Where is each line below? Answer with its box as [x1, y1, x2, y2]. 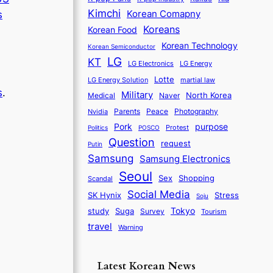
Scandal [88, 174, 113, 183]
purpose [195, 121, 228, 132]
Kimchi [88, 7, 121, 19]
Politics [88, 123, 108, 131]
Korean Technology [161, 40, 238, 51]
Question [108, 135, 155, 149]
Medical [88, 90, 115, 100]
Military [121, 88, 153, 101]
